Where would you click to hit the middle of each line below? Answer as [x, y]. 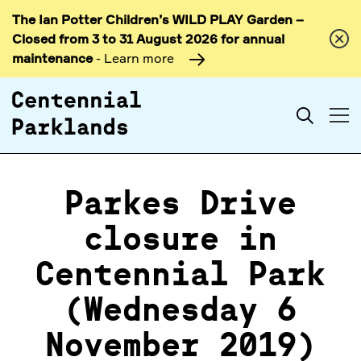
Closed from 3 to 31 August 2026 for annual [148, 39]
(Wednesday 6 [180, 312]
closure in [180, 241]
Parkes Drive [180, 205]
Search [333, 114]
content [174, 40]
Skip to [171, 21]
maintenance [52, 58]
